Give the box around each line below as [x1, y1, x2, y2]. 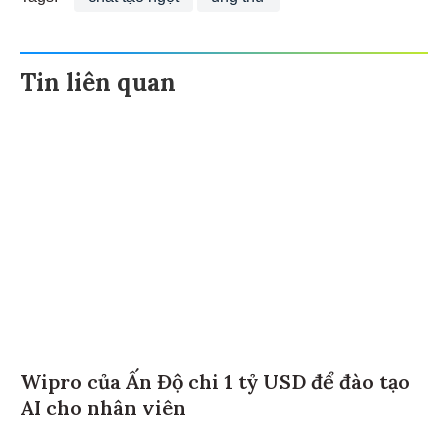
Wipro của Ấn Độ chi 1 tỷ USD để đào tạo [20, 371, 410, 397]
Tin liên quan [20, 69, 176, 101]
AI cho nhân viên [20, 397, 186, 423]
